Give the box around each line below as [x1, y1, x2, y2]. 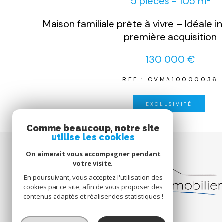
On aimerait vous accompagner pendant [25, 149, 161, 158]
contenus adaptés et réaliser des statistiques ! [23, 192, 163, 201]
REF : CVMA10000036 [122, 75, 218, 83]
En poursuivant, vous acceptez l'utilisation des [23, 173, 163, 182]
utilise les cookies [51, 132, 135, 142]
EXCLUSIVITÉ [146, 100, 192, 107]
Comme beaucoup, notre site [26, 123, 160, 133]
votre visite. [73, 159, 113, 167]
